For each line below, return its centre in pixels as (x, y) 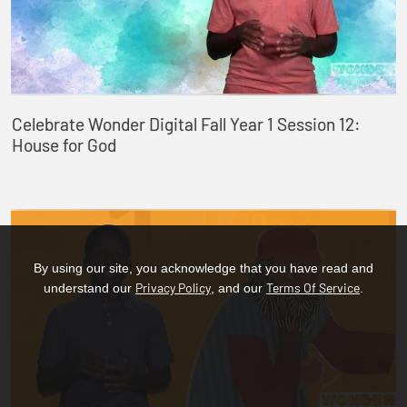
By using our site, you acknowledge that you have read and (203, 268)
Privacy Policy (173, 288)
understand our (89, 288)
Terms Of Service (313, 288)
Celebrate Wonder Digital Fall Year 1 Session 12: (186, 124)
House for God (64, 145)
